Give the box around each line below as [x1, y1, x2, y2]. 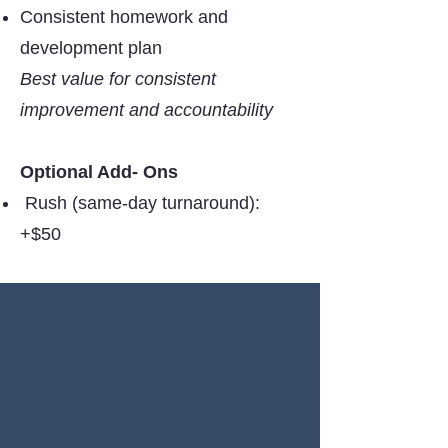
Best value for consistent [20, 69, 216, 89]
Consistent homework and [20, 7, 228, 27]
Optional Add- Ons [20, 162, 178, 182]
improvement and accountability [20, 100, 273, 120]
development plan [20, 38, 162, 58]
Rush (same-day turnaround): [25, 193, 260, 213]
